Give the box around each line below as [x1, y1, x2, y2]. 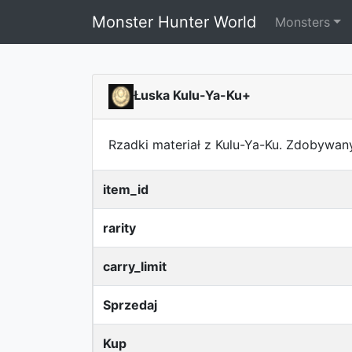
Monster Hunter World [92, 13, 256, 31]
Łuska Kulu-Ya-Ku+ [134, 87, 251, 104]
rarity [103, 220, 136, 236]
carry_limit [103, 258, 167, 274]
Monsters [275, 14, 330, 30]
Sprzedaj [103, 297, 157, 313]
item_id [103, 181, 148, 197]
